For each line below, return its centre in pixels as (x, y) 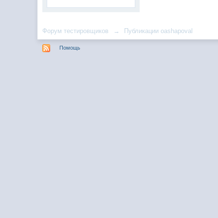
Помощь (70, 47)
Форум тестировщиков (76, 31)
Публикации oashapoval (159, 31)
